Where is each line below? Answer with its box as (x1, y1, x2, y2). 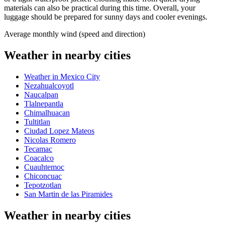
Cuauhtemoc (24, 162, 64, 171)
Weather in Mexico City (24, 72, 100, 81)
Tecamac (24, 144, 52, 153)
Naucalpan (24, 90, 58, 99)
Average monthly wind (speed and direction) (4, 30, 145, 39)
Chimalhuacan (24, 108, 70, 117)
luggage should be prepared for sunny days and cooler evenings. (4, 13, 207, 22)
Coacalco (24, 153, 54, 162)
